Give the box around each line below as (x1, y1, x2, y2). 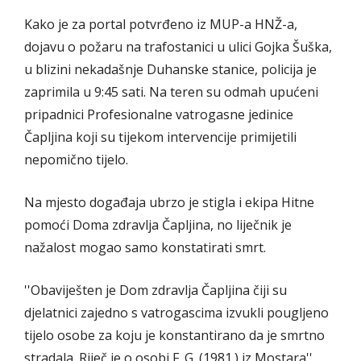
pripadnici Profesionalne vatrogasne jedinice (24, 106, 293, 124)
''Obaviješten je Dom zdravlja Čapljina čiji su (24, 281, 287, 300)
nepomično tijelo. (24, 151, 128, 169)
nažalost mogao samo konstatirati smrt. (24, 239, 266, 257)
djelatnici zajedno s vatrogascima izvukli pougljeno (24, 304, 329, 322)
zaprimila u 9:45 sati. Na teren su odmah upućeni (24, 83, 318, 102)
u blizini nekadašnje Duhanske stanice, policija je (24, 60, 317, 79)
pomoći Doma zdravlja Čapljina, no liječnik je (24, 216, 292, 234)
